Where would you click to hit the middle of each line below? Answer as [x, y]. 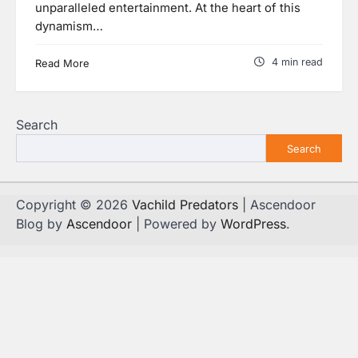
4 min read [297, 62]
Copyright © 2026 [74, 205]
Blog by [41, 224]
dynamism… [69, 27]
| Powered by [176, 224]
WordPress [253, 224]
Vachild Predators [185, 205]
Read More [62, 64]
